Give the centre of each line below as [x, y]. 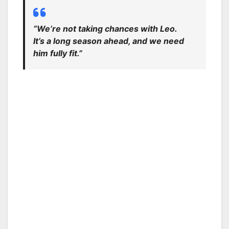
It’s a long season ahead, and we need [109, 41]
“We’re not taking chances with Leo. [105, 28]
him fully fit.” [58, 53]
